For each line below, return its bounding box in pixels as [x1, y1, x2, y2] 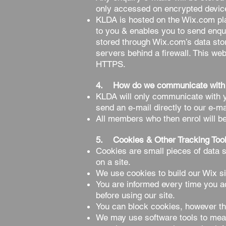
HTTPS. [96, 59, 126, 69]
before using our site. [96, 190, 175, 200]
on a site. [96, 157, 133, 167]
